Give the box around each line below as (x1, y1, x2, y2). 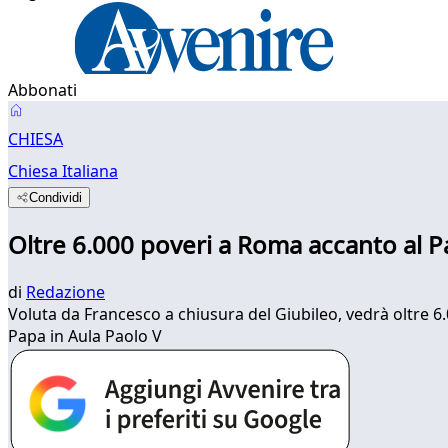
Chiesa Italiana (8, 160, 118, 182)
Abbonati (8, 79, 77, 101)
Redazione (26, 280, 105, 303)
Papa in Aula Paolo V (8, 324, 162, 347)
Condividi (29, 190, 83, 205)
